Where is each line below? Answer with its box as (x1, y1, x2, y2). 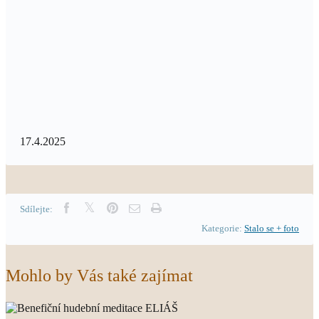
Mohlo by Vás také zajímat (6, 266, 193, 285)
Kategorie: (202, 223, 244, 234)
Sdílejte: (20, 204, 53, 214)
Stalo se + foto (244, 223, 299, 234)
